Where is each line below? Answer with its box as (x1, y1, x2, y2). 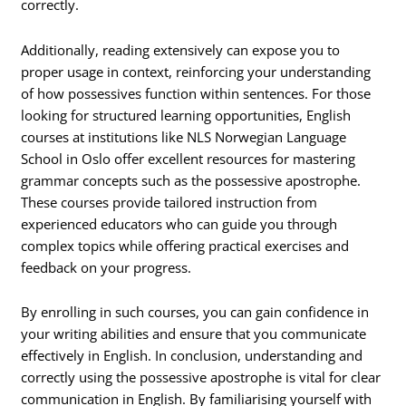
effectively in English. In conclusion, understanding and (21, 346, 363, 365)
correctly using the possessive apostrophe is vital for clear (21, 368, 382, 387)
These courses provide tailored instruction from (21, 192, 318, 211)
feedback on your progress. (21, 257, 192, 276)
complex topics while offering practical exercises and (21, 236, 350, 255)
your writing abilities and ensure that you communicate (21, 324, 367, 343)
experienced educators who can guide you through (21, 214, 338, 233)
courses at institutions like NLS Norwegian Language (21, 127, 347, 146)
